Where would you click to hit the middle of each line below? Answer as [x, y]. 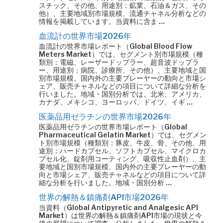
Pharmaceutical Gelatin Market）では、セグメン [123, 135]
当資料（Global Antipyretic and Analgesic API [118, 207]
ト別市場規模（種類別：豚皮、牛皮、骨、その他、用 [122, 143]
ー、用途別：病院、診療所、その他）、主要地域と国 [122, 70]
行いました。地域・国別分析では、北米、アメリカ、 [122, 94]
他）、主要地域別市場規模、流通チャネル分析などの [122, 13]
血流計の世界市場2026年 [85, 36]
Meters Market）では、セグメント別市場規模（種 [121, 54]
